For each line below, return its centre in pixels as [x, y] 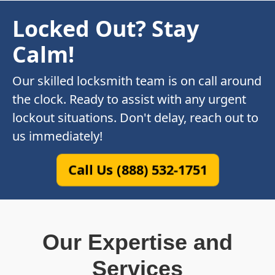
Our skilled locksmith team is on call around [137, 81]
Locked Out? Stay [106, 29]
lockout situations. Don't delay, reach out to [135, 118]
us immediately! [57, 136]
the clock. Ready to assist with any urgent [129, 99]
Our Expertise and [137, 242]
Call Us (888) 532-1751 [137, 170]
